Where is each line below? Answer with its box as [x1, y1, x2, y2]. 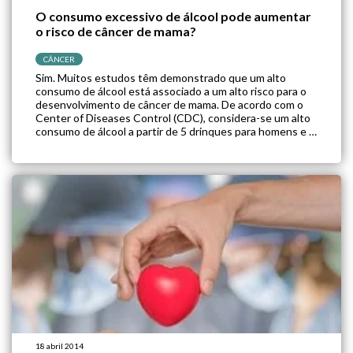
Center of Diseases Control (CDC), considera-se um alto [35, 111, 310, 124]
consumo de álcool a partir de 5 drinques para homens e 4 [35, 124, 315, 138]
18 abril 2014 [35, 341, 84, 351]
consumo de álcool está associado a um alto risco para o [35, 84, 307, 98]
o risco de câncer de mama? [35, 24, 196, 39]
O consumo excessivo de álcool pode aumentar [35, 9, 311, 24]
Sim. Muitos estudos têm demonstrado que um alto [35, 71, 286, 84]
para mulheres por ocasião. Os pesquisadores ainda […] [35, 138, 303, 151]
